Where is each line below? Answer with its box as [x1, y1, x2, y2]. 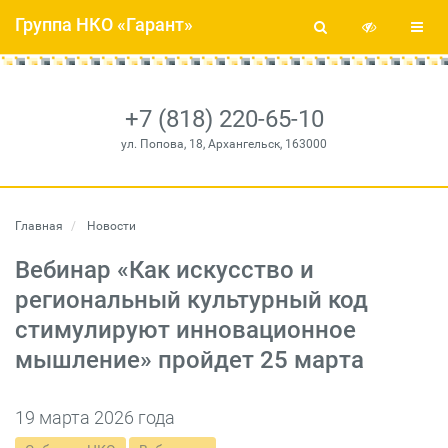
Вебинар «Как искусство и [15, 256, 314, 284]
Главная [15, 219, 63, 233]
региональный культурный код [15, 286, 368, 314]
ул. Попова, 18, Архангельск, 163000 [121, 137, 327, 151]
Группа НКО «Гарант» [15, 14, 193, 35]
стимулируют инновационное [15, 316, 356, 344]
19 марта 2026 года [15, 407, 175, 428]
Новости [84, 219, 136, 233]
